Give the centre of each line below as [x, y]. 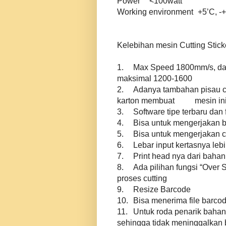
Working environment [156, 12]
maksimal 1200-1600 [155, 79]
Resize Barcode [162, 190]
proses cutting [142, 179]
